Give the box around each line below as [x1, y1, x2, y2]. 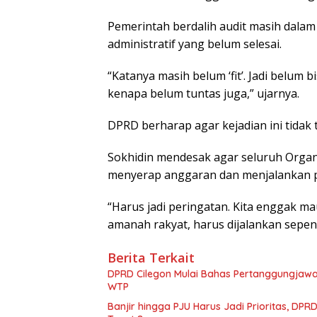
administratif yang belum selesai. [108, 36, 282, 52]
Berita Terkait [108, 249, 195, 267]
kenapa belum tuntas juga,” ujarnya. [108, 86, 299, 102]
